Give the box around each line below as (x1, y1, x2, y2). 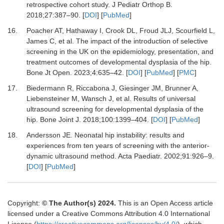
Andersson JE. (26, 130, 74, 139)
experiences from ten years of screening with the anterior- (26, 141, 209, 149)
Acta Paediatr (117, 151, 160, 160)
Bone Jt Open (26, 68, 70, 76)
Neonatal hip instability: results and (74, 130, 184, 139)
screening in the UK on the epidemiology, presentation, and (26, 47, 213, 55)
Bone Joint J (39, 115, 79, 123)
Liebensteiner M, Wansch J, (26, 94, 116, 102)
